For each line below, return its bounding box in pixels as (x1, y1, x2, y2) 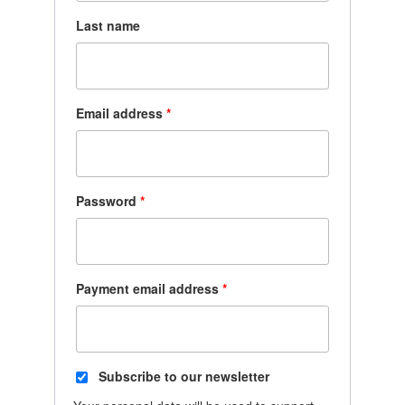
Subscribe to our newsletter (98, 367, 269, 385)
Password (75, 192, 140, 210)
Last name (75, 16, 140, 34)
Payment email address (75, 279, 222, 297)
